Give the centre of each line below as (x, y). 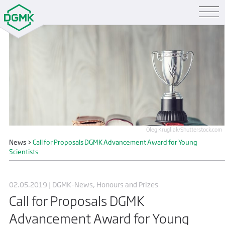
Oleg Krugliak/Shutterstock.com (184, 130)
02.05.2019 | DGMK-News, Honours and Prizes (84, 185)
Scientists (23, 152)
